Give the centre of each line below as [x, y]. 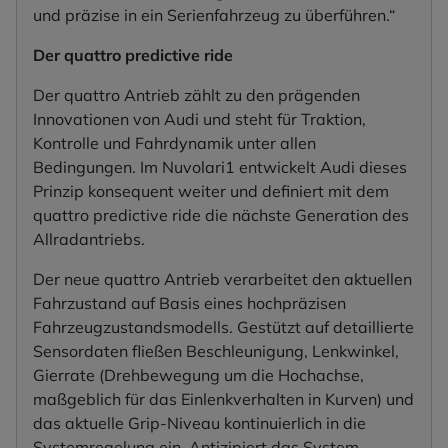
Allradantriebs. [89, 239]
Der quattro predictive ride [133, 55]
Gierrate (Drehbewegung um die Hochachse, [198, 375]
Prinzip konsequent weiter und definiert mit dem [211, 191]
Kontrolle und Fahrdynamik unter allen [174, 143]
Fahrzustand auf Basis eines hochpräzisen [189, 303]
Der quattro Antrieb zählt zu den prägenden [196, 95]
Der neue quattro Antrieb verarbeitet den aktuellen [222, 279]
